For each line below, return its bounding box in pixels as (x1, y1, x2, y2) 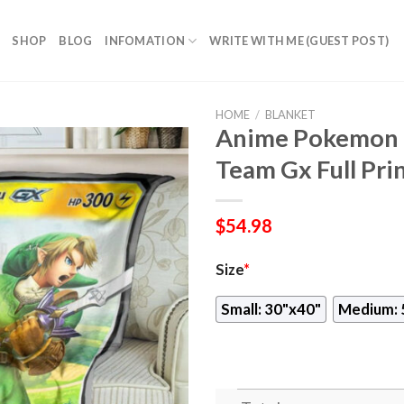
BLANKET (264, 107, 316, 122)
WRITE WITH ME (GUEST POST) (209, 33, 390, 48)
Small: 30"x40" (221, 299, 321, 318)
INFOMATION (105, 33, 186, 48)
